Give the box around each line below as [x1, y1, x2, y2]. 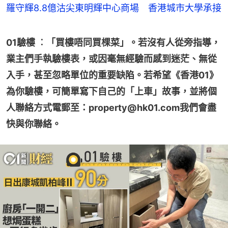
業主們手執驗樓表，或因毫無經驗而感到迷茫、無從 [6, 53, 217, 64]
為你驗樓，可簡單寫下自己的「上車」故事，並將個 [6, 86, 217, 97]
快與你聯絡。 [6, 119, 61, 129]
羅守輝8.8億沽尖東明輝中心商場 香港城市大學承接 [6, 3, 221, 13]
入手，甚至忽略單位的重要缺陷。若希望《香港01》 [6, 70, 218, 80]
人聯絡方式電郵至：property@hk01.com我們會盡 [6, 102, 216, 113]
